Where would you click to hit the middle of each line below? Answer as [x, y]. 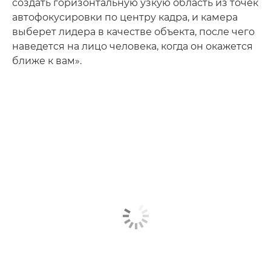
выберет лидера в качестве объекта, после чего [133, 31]
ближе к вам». [47, 60]
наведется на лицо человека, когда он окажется [132, 46]
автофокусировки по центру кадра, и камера [125, 17]
